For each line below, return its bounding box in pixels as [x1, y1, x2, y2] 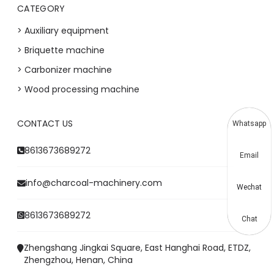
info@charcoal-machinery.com [26, 176, 162, 189]
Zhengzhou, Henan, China [24, 253, 133, 266]
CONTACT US [17, 117, 73, 130]
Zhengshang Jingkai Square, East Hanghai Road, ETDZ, [24, 241, 251, 254]
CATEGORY [17, 2, 65, 15]
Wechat [237, 183, 262, 191]
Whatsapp [232, 119, 266, 128]
